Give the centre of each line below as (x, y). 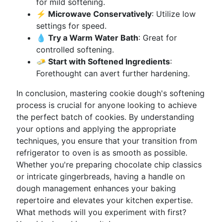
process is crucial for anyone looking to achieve (107, 105)
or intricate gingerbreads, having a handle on (101, 176)
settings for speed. (71, 26)
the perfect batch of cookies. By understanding (105, 117)
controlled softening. (75, 50)
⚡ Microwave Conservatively (94, 14)
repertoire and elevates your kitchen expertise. (105, 200)
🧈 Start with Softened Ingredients (103, 61)
